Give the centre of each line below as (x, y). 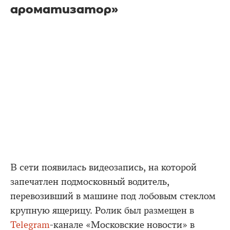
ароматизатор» (64, 9)
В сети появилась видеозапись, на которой (103, 167)
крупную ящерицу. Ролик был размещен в (102, 210)
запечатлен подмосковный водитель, (90, 181)
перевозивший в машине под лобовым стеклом (113, 196)
